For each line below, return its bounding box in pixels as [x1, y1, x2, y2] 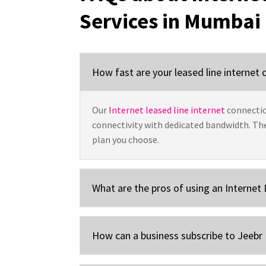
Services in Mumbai [80, 7, 261, 34]
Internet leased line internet [109, 103, 226, 116]
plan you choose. [92, 133, 160, 145]
